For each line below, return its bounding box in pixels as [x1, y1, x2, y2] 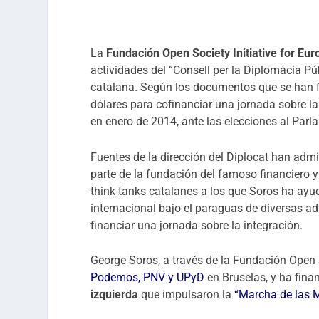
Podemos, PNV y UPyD [90, 271, 208, 285]
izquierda [90, 288, 142, 302]
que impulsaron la [141, 288, 235, 302]
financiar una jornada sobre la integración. [90, 218, 303, 232]
